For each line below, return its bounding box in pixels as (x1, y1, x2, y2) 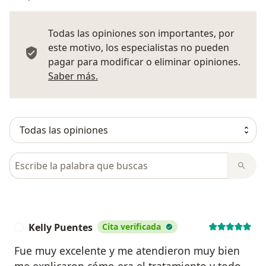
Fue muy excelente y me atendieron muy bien (14, 243, 240, 258)
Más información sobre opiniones (97, 68, 249, 82)
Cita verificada (102, 220, 161, 232)
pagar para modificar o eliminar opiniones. (48, 55, 240, 68)
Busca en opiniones (9, 152, 101, 166)
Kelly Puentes (28, 220, 93, 234)
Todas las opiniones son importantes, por (48, 26, 235, 40)
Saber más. (48, 69, 98, 83)
